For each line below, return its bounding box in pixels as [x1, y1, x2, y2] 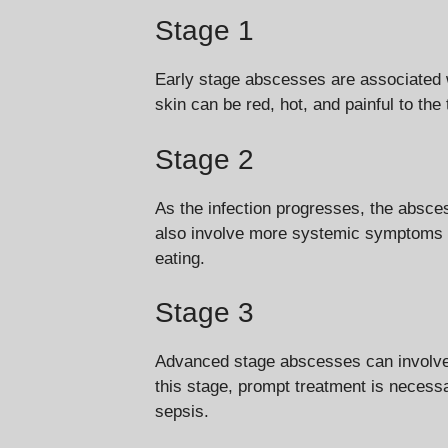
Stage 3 [155, 297, 254, 329]
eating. [155, 248, 205, 268]
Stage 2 [155, 143, 254, 175]
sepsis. [155, 402, 209, 422]
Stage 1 [155, 15, 254, 47]
